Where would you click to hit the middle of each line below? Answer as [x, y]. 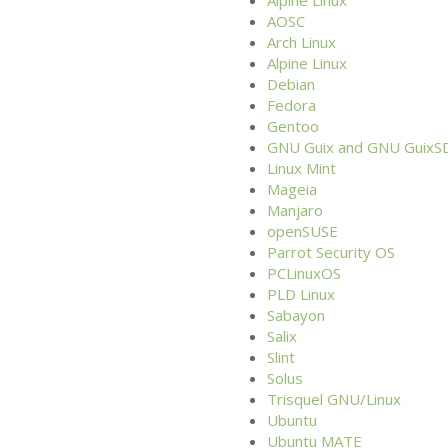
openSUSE [302, 230]
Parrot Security [320, 251]
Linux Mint [301, 167]
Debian [290, 83]
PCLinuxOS [303, 272]
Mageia [291, 188]
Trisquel [296, 398]
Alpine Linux [306, 62]
